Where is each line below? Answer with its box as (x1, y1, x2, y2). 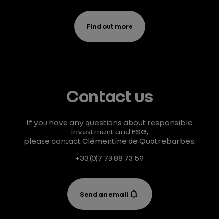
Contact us (66, 85, 153, 106)
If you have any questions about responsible (26, 117, 193, 127)
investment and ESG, (71, 127, 148, 136)
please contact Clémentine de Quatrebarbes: (23, 136, 196, 146)
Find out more (86, 22, 133, 30)
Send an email (79, 190, 128, 198)
